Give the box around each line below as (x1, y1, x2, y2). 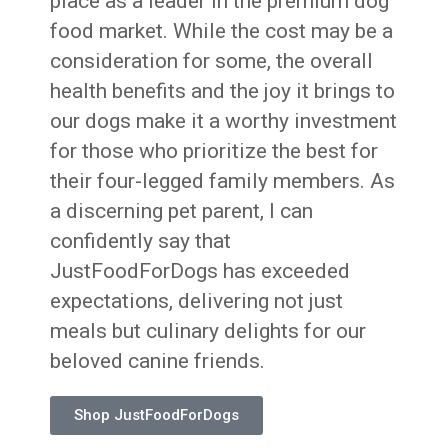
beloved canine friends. (50, 348, 266, 373)
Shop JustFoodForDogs (74, 405, 240, 424)
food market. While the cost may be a (50, 18, 394, 43)
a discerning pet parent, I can (50, 198, 314, 223)
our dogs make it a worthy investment (50, 108, 398, 133)
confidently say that (50, 228, 232, 253)
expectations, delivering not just (50, 288, 344, 313)
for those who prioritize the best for (50, 138, 379, 163)
